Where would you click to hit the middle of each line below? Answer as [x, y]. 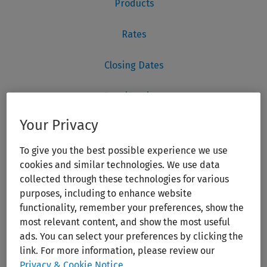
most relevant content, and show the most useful [125, 222]
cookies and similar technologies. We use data [120, 165]
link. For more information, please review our [117, 251]
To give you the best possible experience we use [124, 151]
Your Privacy [59, 125]
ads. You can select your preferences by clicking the [132, 237]
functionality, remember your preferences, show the [132, 208]
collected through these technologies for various [125, 179]
